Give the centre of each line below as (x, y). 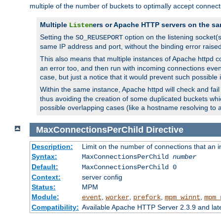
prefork (147, 198)
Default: (45, 167)
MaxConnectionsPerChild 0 (129, 167)
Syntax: (44, 157)
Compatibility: (55, 207)
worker (117, 198)
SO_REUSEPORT (99, 37)
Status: (43, 187)
